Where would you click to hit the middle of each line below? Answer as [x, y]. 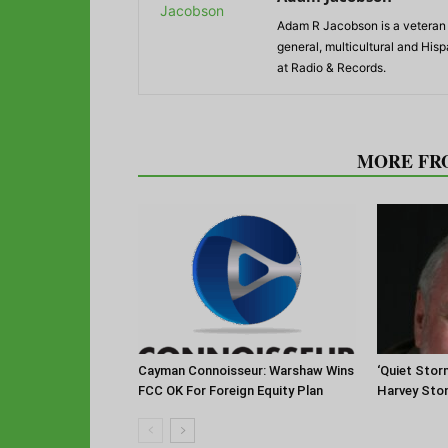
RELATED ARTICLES [241, 160]
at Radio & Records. [331, 67]
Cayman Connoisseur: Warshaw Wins [246, 370]
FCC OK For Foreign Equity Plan [230, 390]
